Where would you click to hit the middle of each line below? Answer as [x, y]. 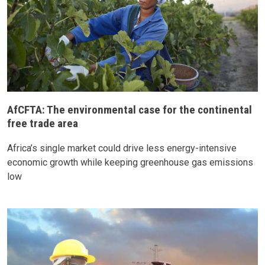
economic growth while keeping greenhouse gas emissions [130, 162]
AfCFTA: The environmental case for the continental [130, 109]
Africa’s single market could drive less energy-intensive [122, 148]
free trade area [43, 123]
